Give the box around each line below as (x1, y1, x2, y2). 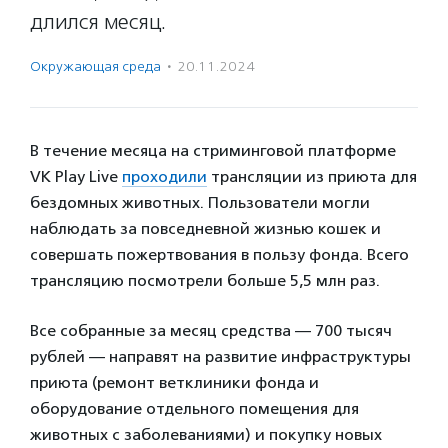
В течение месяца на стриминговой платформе (30, 141, 396, 160)
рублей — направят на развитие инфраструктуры (30, 347, 411, 366)
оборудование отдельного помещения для (30, 399, 359, 418)
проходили (122, 167, 207, 186)
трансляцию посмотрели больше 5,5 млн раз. (30, 271, 380, 290)
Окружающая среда (30, 58, 161, 75)
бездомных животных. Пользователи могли (30, 193, 370, 212)
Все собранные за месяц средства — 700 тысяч (30, 321, 392, 340)
